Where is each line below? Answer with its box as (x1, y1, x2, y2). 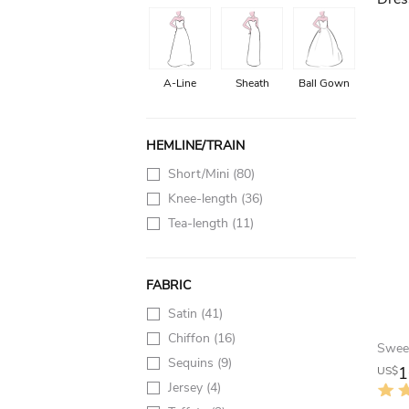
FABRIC (146, 277, 191, 294)
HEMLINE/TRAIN (146, 137, 245, 154)
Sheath (235, 76, 269, 90)
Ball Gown (299, 76, 350, 90)
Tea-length (168, 215, 232, 232)
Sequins (168, 354, 217, 372)
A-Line (163, 76, 196, 90)
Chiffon (168, 330, 214, 347)
